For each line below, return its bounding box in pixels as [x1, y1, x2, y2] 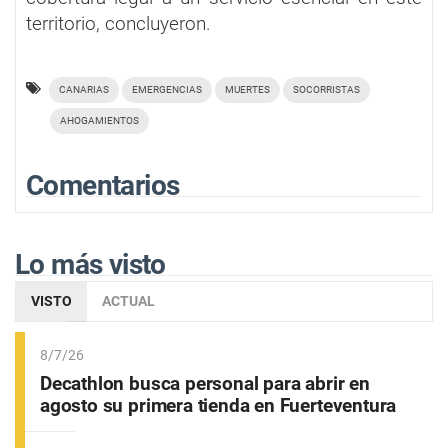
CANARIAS [59, 83, 109, 95]
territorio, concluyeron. [26, 11, 211, 35]
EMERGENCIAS [132, 83, 202, 95]
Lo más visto [15, 247, 166, 281]
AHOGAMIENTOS [60, 114, 139, 126]
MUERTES [225, 83, 270, 95]
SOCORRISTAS [293, 83, 360, 95]
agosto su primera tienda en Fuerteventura [40, 393, 397, 417]
